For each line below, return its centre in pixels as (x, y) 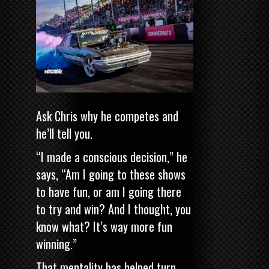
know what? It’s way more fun (104, 227)
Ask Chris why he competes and (107, 116)
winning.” (56, 244)
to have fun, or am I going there (109, 192)
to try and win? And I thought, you (113, 209)
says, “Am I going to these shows (111, 174)
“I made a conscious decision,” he (112, 157)
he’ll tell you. (64, 134)
